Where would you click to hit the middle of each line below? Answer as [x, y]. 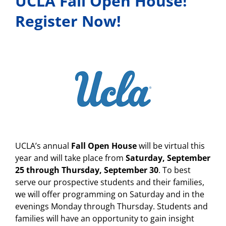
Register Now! [68, 21]
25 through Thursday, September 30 [87, 170]
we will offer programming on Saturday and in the [110, 194]
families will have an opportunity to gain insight [105, 218]
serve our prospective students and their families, [110, 182]
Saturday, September [168, 158]
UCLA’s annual [43, 146]
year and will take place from [70, 158]
